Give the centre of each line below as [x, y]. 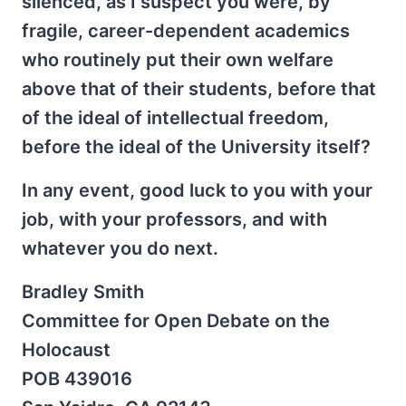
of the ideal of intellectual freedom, [175, 118]
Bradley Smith [83, 292]
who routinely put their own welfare [178, 60]
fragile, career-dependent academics [186, 31]
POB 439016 [77, 379]
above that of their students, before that [199, 89]
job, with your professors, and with [174, 219]
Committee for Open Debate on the [176, 321]
